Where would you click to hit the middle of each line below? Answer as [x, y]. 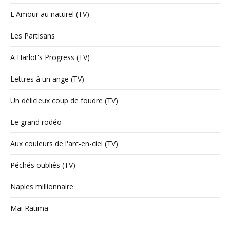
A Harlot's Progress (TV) [50, 57]
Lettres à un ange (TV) [47, 79]
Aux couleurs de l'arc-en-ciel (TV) [64, 144]
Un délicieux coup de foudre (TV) [64, 101]
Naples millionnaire [42, 187]
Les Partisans [33, 36]
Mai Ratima [29, 208]
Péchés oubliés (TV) [43, 165]
